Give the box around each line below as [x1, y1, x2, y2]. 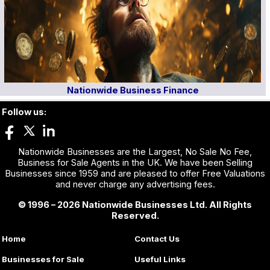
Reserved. [111, 210, 159, 221]
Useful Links [134, 254, 186, 264]
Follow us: [2, 107, 46, 118]
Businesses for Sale [2, 254, 84, 264]
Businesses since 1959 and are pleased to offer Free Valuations [5, 168, 265, 179]
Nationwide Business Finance [66, 85, 199, 96]
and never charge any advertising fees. [55, 179, 215, 190]
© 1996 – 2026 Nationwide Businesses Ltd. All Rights [18, 199, 252, 210]
